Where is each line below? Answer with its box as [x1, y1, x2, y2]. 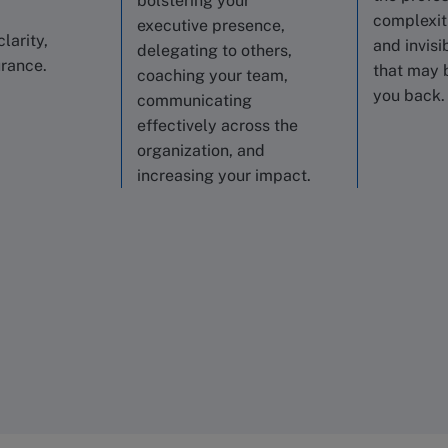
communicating [137, 91, 252, 110]
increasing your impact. [137, 166, 311, 185]
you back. [373, 86, 445, 105]
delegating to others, [137, 41, 292, 60]
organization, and [137, 141, 265, 160]
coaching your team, [137, 66, 288, 85]
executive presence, [137, 16, 285, 35]
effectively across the [137, 116, 298, 135]
